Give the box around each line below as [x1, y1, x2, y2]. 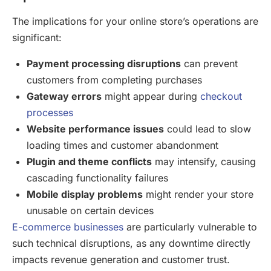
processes [27, 106, 73, 119]
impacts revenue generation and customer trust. [12, 253, 230, 266]
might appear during [102, 90, 200, 102]
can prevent [181, 57, 238, 70]
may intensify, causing [152, 155, 256, 168]
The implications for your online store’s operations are [12, 15, 258, 27]
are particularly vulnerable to [123, 220, 257, 233]
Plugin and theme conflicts [27, 155, 152, 168]
